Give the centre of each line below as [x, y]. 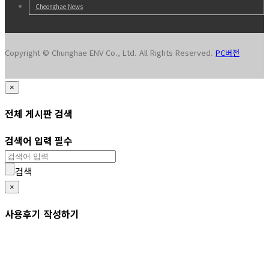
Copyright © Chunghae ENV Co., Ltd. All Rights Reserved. [110, 52]
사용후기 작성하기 [42, 213]
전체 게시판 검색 [39, 113]
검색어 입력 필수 [39, 141]
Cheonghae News [59, 6]
